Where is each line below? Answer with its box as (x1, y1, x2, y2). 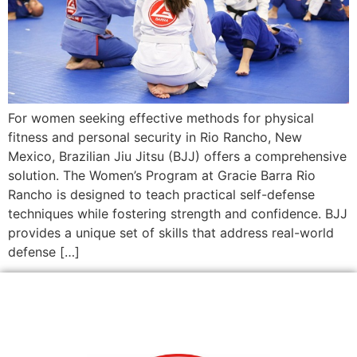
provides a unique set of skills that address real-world (8, 224, 334, 241)
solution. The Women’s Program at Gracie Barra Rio (8, 167, 316, 183)
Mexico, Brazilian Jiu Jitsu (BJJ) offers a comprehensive (8, 147, 347, 164)
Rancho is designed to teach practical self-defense (8, 186, 315, 202)
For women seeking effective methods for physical (8, 109, 314, 126)
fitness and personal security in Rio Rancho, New (8, 128, 302, 145)
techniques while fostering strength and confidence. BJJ (8, 205, 347, 222)
